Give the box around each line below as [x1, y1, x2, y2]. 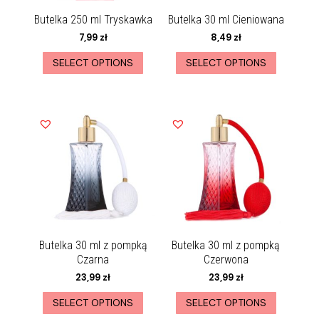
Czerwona [203, 252, 249, 266]
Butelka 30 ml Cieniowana [167, 13, 284, 27]
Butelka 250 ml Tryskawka [33, 13, 152, 27]
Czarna [77, 252, 110, 266]
